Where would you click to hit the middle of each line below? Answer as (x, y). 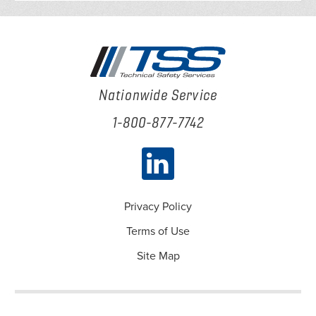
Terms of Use (158, 231)
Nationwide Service (158, 95)
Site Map (158, 256)
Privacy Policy (158, 206)
